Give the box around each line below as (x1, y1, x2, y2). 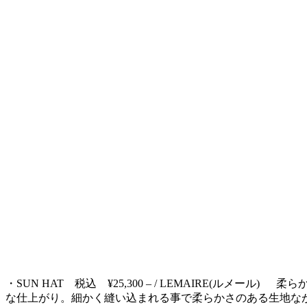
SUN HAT (16, 277, 75, 289)
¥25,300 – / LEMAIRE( (108, 277, 212, 289)
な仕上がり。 (5, 291, 71, 304)
